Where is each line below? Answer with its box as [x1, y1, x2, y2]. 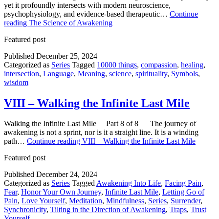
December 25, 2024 [36, 51, 97, 60]
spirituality [135, 69, 167, 78]
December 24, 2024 [36, 170, 97, 179]
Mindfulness [106, 197, 144, 205]
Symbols [171, 69, 198, 78]
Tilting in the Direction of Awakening [50, 205, 166, 214]
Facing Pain [165, 179, 201, 188]
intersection [4, 69, 39, 78]
